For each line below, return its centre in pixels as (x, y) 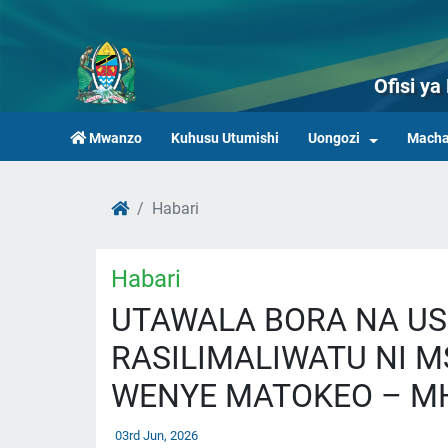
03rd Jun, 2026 (156, 435)
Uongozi (333, 139)
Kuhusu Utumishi (225, 139)
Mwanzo (116, 139)
